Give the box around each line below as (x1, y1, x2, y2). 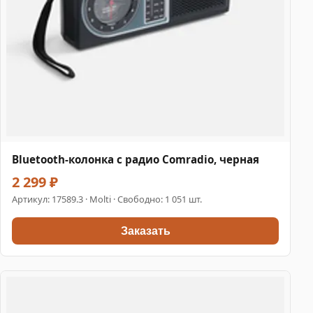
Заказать (120, 224, 170, 237)
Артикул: (12, 193, 52, 206)
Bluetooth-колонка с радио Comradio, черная (12, 152, 259, 167)
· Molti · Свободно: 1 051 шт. (83, 193, 202, 206)
